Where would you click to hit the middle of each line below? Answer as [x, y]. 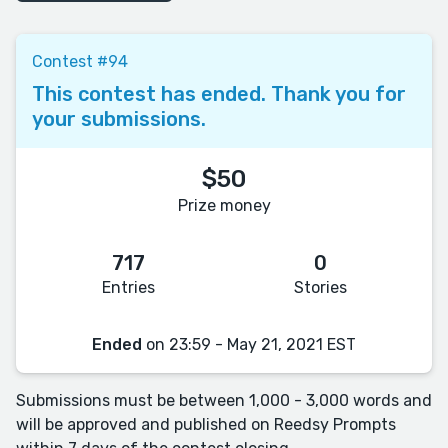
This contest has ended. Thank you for [219, 93]
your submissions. [119, 118]
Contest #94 [80, 61]
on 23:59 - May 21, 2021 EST [249, 344]
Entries [128, 287]
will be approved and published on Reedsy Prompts [206, 424]
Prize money [224, 205]
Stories [320, 287]
